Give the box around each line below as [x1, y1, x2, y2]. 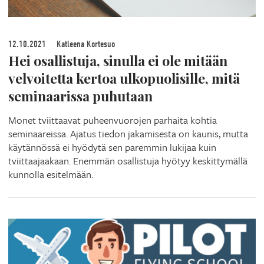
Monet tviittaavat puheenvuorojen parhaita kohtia [8, 112, 217, 127]
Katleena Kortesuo [54, 38, 115, 49]
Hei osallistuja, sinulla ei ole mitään [8, 51, 227, 70]
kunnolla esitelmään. [8, 166, 93, 181]
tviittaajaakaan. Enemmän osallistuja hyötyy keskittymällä [8, 153, 247, 168]
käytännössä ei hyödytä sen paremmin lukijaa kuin [8, 139, 216, 154]
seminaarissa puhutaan [8, 86, 153, 105]
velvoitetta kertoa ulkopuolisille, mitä [8, 68, 240, 87]
